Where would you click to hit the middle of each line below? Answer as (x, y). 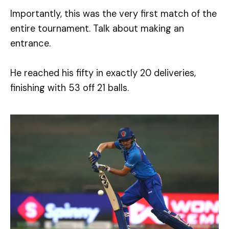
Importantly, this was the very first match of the (113, 14)
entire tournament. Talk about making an (97, 29)
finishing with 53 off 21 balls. (70, 88)
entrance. (30, 44)
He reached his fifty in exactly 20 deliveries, (103, 73)
